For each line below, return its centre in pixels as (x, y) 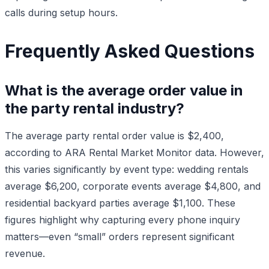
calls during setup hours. (61, 12)
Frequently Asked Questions (130, 51)
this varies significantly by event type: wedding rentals (127, 169)
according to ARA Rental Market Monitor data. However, (134, 152)
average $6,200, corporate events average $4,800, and (133, 186)
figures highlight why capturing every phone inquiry (122, 219)
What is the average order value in (124, 90)
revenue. (25, 253)
